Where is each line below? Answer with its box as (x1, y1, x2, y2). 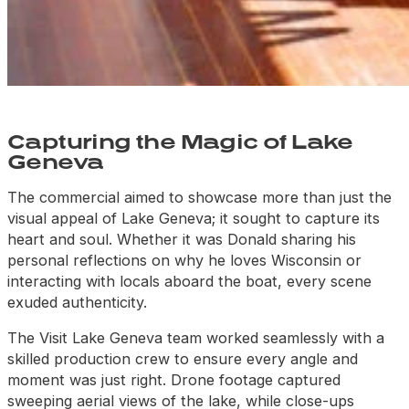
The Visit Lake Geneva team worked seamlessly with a (7, 329, 384, 348)
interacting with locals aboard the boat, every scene (7, 272, 372, 290)
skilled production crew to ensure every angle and (7, 350, 358, 369)
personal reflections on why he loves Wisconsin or (7, 251, 362, 269)
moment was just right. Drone (7, 371, 219, 390)
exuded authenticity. (7, 293, 147, 311)
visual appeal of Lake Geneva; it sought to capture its (7, 209, 380, 227)
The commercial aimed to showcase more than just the (7, 188, 392, 206)
